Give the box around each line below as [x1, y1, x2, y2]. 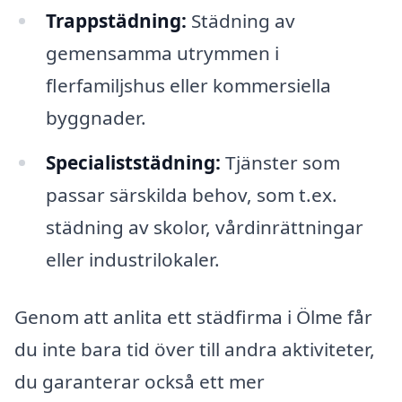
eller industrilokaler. [45, 247, 220, 273]
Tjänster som [220, 150, 340, 176]
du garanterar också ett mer [14, 368, 265, 394]
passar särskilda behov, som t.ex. [45, 182, 337, 208]
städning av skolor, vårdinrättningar [45, 214, 363, 240]
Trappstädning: [45, 8, 187, 34]
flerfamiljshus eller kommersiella [45, 73, 331, 99]
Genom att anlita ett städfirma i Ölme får [14, 303, 372, 329]
